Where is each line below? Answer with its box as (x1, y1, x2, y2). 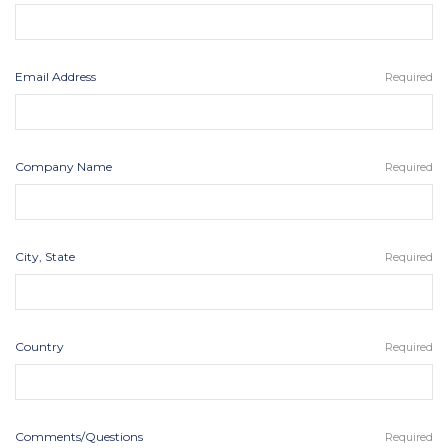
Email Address (15, 68, 96, 84)
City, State (15, 248, 75, 264)
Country (15, 338, 64, 354)
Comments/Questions (15, 428, 143, 444)
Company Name (15, 158, 112, 174)
